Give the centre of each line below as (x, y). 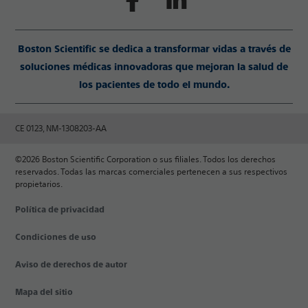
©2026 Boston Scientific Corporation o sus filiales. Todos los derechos (146, 159)
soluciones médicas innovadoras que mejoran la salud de (154, 67)
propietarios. (39, 184)
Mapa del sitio (44, 293)
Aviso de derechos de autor (71, 265)
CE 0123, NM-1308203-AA (61, 129)
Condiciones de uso (56, 238)
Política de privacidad (60, 210)
